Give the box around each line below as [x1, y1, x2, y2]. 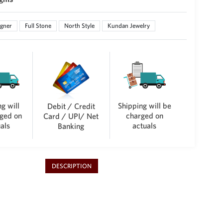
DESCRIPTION [51, 162, 92, 170]
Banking [58, 121, 85, 131]
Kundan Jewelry [108, 22, 150, 29]
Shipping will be [117, 101, 171, 110]
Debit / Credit [47, 102, 95, 111]
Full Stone [25, 22, 51, 29]
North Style [64, 22, 95, 29]
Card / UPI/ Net [43, 111, 99, 121]
